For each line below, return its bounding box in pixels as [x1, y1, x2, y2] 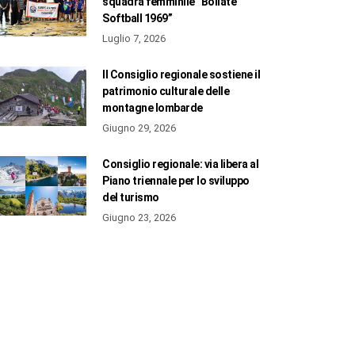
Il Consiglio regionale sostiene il [102, 67, 261, 81]
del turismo [102, 190, 159, 204]
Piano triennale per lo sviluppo [102, 174, 250, 187]
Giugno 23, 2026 [102, 211, 177, 223]
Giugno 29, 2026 [102, 121, 177, 134]
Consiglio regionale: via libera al [102, 157, 259, 170]
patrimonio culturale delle [102, 84, 230, 97]
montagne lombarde [102, 101, 203, 114]
